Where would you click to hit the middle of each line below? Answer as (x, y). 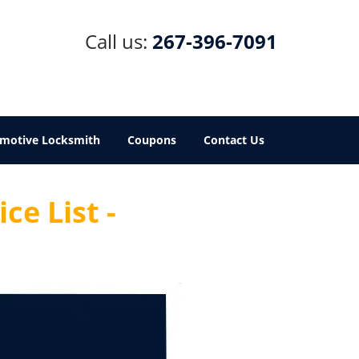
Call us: (119, 41)
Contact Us (234, 140)
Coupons (152, 140)
